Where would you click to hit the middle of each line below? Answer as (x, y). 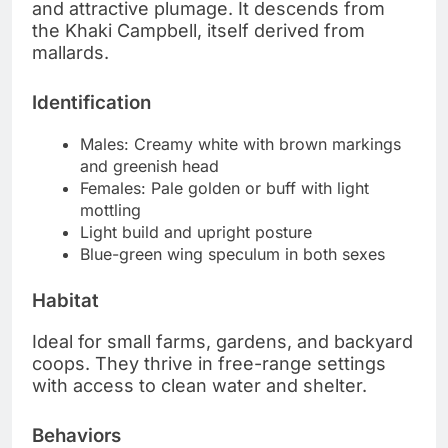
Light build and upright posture (196, 232)
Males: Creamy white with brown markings (240, 144)
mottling (110, 210)
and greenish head (149, 166)
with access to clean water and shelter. (199, 385)
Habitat (65, 301)
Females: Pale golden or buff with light (224, 188)
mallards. (70, 53)
